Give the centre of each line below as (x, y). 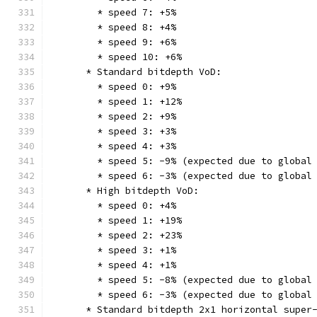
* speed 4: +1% (114, 265)
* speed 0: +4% (114, 206)
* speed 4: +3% (114, 146)
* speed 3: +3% (114, 131)
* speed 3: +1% (114, 250)
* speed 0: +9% (114, 87)
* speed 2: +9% (114, 116)
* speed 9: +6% (114, 42)
